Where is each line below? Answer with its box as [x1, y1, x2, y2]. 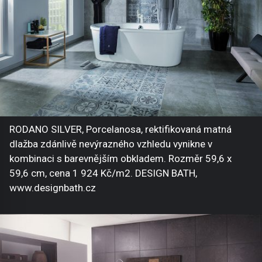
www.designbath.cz [9, 181, 96, 194]
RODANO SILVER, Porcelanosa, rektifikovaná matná [9, 123, 232, 135]
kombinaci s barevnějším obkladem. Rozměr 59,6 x [9, 152, 232, 164]
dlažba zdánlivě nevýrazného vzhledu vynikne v [9, 137, 212, 150]
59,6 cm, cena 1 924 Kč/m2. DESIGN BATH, [9, 167, 197, 179]
